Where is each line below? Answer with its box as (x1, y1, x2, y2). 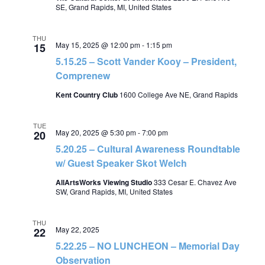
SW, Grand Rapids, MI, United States (55, 186, 173, 196)
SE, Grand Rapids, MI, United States (55, 2, 172, 12)
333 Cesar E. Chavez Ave (153, 177, 237, 187)
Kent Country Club (55, 89, 119, 100)
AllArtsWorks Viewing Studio (55, 177, 154, 188)
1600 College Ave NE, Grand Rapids (119, 89, 238, 99)
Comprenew (55, 69, 110, 82)
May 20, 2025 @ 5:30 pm (55, 127, 136, 137)
